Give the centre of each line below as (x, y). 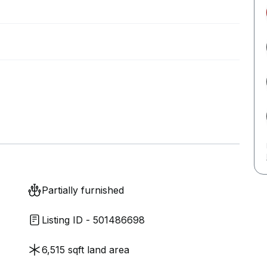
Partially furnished (83, 190)
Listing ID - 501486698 (93, 220)
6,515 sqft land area (86, 250)
